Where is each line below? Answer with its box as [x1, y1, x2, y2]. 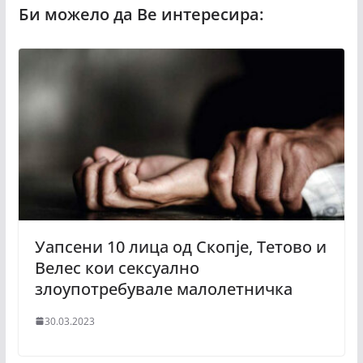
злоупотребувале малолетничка [34, 277, 297, 300]
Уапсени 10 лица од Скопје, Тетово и [34, 235, 327, 258]
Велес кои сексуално [34, 256, 199, 279]
